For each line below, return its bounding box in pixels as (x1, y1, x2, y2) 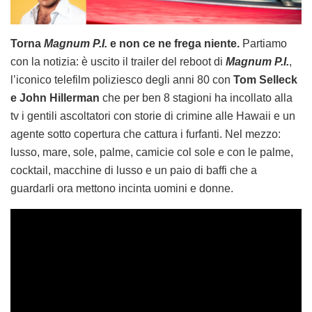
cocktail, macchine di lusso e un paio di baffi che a (10, 164, 257, 177)
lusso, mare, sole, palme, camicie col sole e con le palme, (10, 146, 293, 159)
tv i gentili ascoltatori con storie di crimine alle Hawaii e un (10, 110, 295, 123)
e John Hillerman (10, 92, 100, 104)
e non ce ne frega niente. (107, 38, 240, 50)
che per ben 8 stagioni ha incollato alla (100, 92, 292, 104)
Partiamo (240, 38, 287, 50)
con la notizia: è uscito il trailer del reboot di (10, 56, 226, 68)
